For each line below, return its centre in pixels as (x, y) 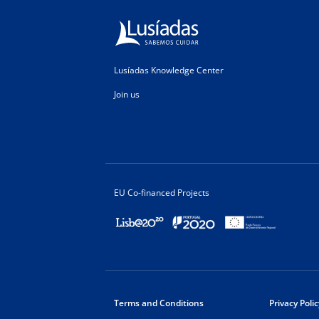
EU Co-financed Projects (162, 192)
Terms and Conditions (159, 303)
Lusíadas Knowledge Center (169, 70)
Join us (127, 94)
